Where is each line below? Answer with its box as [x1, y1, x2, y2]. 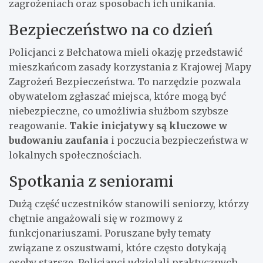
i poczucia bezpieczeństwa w [109, 134, 248, 146]
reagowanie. [9, 119, 69, 131]
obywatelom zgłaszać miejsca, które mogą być [9, 90, 226, 102]
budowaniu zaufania [9, 134, 109, 146]
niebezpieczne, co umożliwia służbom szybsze [9, 104, 228, 117]
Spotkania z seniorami [9, 171, 174, 191]
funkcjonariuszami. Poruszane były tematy [9, 227, 211, 239]
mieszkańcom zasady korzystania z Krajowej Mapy [9, 60, 251, 73]
